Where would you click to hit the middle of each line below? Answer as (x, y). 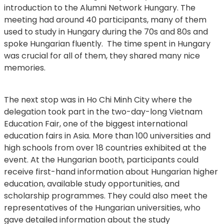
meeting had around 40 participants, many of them (105, 19)
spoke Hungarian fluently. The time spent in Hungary (107, 43)
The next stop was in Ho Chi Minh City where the (98, 99)
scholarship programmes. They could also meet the (106, 195)
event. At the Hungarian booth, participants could (101, 159)
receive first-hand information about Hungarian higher (111, 171)
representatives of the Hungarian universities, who (102, 207)
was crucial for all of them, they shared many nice (102, 55)
